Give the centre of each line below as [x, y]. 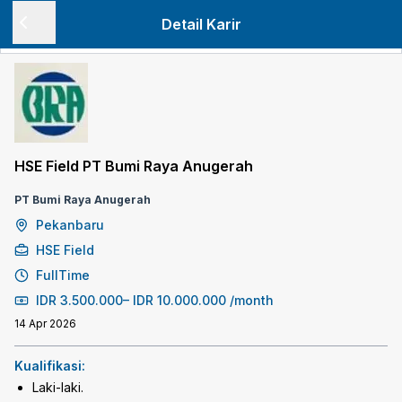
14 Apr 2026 [45, 323]
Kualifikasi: [50, 366]
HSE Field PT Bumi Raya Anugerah [134, 166]
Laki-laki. [58, 387]
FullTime [63, 275]
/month [252, 300]
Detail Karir [201, 24]
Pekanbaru [70, 225]
